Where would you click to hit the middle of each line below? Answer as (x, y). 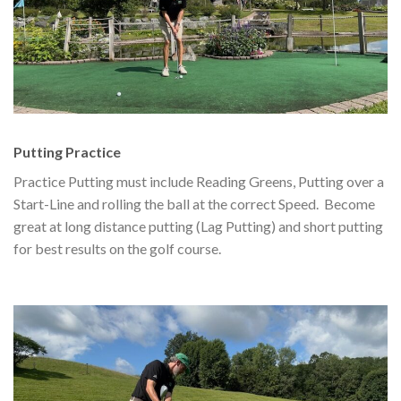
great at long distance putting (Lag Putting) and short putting (198, 226)
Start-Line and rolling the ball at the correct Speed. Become (194, 203)
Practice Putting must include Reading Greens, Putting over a (199, 181)
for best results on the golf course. (117, 248)
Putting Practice (67, 151)
